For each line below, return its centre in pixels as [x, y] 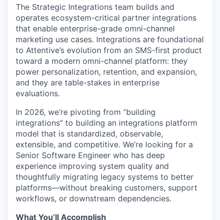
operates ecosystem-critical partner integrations [106, 18]
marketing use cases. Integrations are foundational [110, 39]
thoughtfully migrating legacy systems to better [105, 177]
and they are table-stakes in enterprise [88, 82]
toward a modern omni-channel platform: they [102, 61]
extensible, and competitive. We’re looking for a [104, 144]
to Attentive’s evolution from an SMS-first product [109, 50]
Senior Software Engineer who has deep [90, 155]
